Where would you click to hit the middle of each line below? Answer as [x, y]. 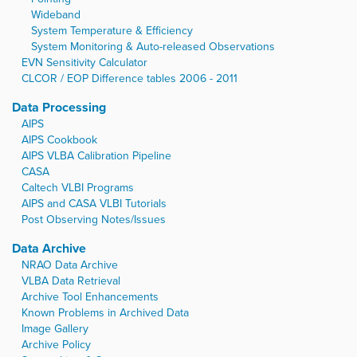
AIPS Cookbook [59, 140]
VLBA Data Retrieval [71, 281]
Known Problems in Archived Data [105, 313]
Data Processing [59, 108]
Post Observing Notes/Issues [94, 220]
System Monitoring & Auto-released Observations [153, 47]
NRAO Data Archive [70, 265]
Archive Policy [56, 345]
